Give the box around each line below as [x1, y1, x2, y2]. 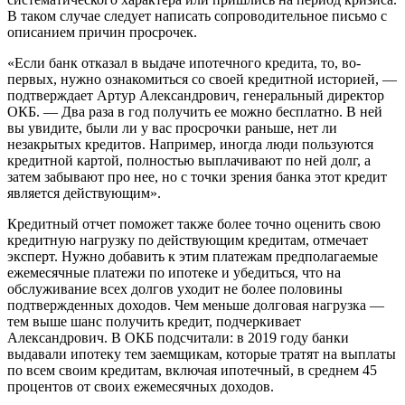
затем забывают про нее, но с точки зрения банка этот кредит [7, 169, 387, 185]
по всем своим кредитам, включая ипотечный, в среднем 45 [7, 363, 377, 379]
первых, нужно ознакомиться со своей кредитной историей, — [7, 71, 397, 88]
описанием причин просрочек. [7, 24, 197, 41]
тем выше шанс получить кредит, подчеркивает [7, 314, 301, 330]
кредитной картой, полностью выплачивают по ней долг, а [7, 153, 371, 169]
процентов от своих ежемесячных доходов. [7, 379, 274, 395]
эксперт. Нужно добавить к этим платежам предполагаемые [7, 249, 378, 265]
